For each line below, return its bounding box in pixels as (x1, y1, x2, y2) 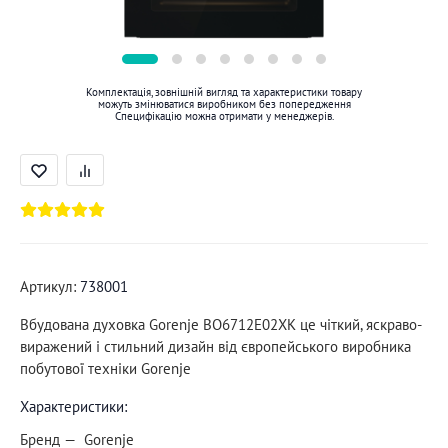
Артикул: (20, 277, 76, 296)
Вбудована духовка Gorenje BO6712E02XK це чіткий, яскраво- (20, 315, 422, 334)
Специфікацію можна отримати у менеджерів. (114, 109, 334, 123)
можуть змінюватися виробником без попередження (97, 97, 351, 111)
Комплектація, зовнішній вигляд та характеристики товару (86, 85, 362, 99)
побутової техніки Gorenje (20, 359, 191, 378)
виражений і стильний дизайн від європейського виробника (20, 337, 411, 356)
